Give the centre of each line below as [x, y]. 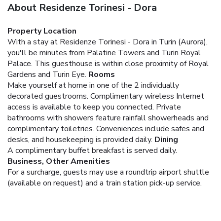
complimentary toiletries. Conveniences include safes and [106, 129]
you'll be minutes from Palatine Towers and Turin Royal [104, 53]
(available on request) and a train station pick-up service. [105, 183]
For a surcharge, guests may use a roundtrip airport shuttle [108, 172]
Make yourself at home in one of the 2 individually [93, 85]
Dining [166, 139]
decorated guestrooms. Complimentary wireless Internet [106, 96]
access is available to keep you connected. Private [94, 107]
